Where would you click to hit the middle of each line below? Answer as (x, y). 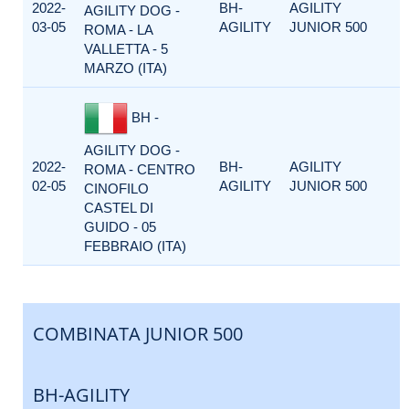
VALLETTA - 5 (126, 49)
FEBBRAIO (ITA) (135, 246)
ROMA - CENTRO (140, 169)
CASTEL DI (119, 208)
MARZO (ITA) (126, 68)
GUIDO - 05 (120, 227)
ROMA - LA (118, 30)
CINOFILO (116, 189)
